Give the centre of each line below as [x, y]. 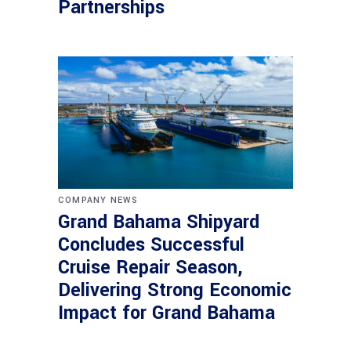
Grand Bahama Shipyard [159, 223]
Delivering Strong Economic [175, 291]
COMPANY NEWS [98, 201]
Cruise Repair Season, [150, 268]
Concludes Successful [151, 245]
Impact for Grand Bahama [166, 313]
